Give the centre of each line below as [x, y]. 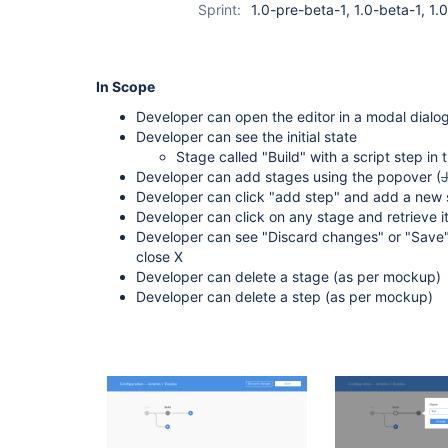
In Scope [125, 86]
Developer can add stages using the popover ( [288, 176]
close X [159, 256]
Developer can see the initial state [246, 136]
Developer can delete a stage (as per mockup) [288, 276]
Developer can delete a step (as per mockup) [284, 296]
